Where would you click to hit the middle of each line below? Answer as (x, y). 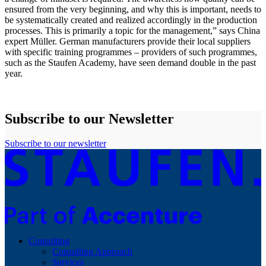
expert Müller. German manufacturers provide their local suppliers (128, 41)
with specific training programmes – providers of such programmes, (131, 52)
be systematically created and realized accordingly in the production (131, 20)
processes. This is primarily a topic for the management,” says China (132, 30)
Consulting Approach (92, 252)
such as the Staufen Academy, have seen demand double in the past (130, 62)
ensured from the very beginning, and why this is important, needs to (133, 9)
